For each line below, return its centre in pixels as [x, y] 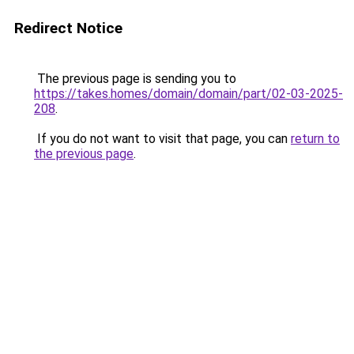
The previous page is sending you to [135, 79]
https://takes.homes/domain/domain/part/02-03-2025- [188, 94]
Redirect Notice [68, 28]
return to [315, 139]
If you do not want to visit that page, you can [162, 139]
